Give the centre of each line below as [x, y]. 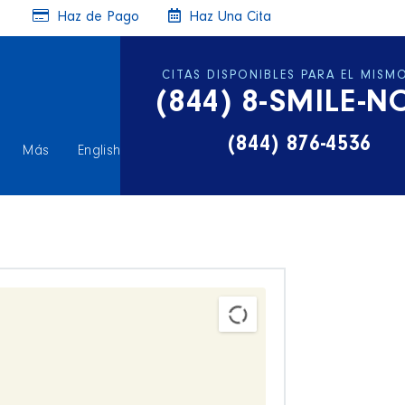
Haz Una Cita [228, 18]
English [99, 152]
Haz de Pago [96, 18]
